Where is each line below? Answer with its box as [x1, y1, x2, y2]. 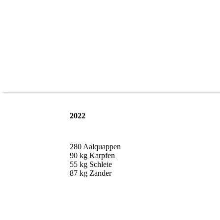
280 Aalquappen [70, 142, 121, 151]
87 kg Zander [70, 169, 111, 178]
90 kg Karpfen [70, 151, 115, 160]
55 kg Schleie [70, 160, 112, 169]
